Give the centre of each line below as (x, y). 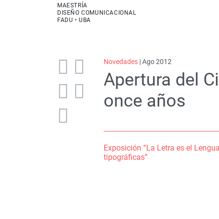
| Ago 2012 (154, 62)
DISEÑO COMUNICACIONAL (97, 13)
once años (144, 101)
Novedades (120, 62)
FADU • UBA (74, 20)
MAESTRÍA (72, 5)
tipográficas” (125, 157)
